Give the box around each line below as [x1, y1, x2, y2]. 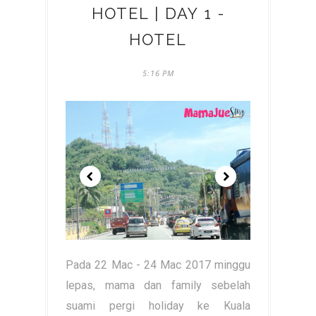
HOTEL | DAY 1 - [91, 4, 225, 23]
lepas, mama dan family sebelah [66, 279, 250, 292]
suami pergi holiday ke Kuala [66, 299, 250, 312]
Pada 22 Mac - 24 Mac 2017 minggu [66, 258, 250, 272]
